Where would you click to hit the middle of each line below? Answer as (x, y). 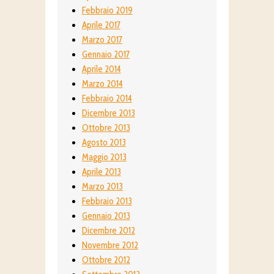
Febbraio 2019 (107, 11)
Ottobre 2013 (106, 128)
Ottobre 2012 (106, 260)
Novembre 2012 (110, 246)
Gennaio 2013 (106, 216)
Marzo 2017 (102, 40)
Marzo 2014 (102, 84)
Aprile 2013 (101, 172)
